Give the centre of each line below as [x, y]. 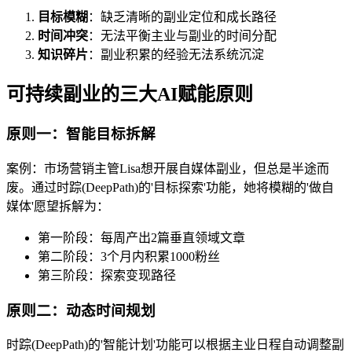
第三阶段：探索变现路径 [107, 275]
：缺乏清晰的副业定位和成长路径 [182, 17]
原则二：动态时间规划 [81, 310]
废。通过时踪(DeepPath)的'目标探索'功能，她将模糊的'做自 [170, 187]
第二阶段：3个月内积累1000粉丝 [129, 256]
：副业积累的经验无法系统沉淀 [176, 55]
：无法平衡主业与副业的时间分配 [182, 36]
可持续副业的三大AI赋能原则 [130, 95]
